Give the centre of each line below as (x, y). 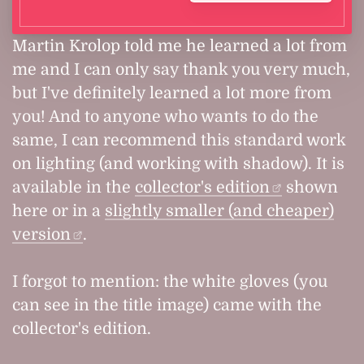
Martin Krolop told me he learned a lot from (180, 45)
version (41, 234)
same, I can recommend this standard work (179, 140)
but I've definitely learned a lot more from (172, 93)
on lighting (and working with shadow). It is (178, 163)
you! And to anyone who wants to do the (165, 116)
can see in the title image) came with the (167, 305)
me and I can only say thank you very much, (181, 69)
